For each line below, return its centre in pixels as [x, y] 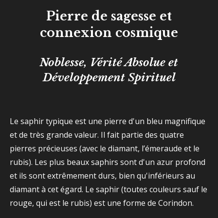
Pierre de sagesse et [109, 16]
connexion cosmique [109, 33]
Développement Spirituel [109, 77]
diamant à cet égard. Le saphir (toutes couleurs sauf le [109, 189]
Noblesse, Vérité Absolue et [109, 62]
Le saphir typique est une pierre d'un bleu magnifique [108, 121]
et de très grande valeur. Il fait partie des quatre [97, 135]
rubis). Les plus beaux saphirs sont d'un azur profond [108, 162]
